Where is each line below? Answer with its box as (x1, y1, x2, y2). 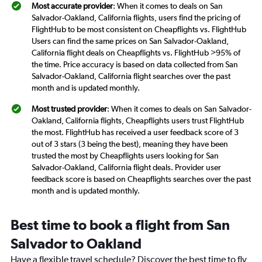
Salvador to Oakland (11, 235, 142, 252)
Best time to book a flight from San (11, 216, 230, 233)
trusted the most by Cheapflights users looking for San (32, 151, 219, 161)
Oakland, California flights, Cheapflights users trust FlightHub (32, 116, 244, 126)
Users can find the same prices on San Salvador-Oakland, (32, 36, 229, 46)
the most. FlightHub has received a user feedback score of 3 (32, 127, 239, 137)
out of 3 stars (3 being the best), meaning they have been (32, 139, 228, 149)
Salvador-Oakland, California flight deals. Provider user (32, 163, 221, 173)
